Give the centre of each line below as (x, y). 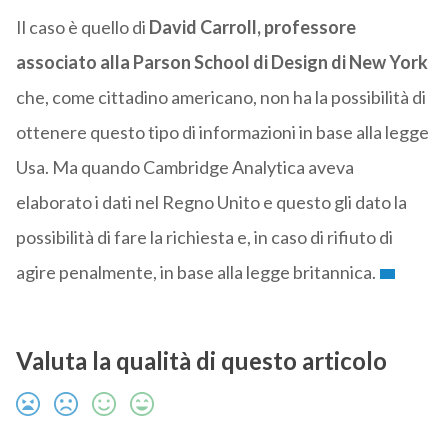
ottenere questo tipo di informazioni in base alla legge (222, 132)
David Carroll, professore (250, 27)
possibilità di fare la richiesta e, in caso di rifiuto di (204, 237)
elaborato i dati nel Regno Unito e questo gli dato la (211, 202)
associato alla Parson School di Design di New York (221, 62)
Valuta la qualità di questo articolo (201, 361)
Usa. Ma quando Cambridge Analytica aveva (184, 167)
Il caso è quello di (80, 27)
